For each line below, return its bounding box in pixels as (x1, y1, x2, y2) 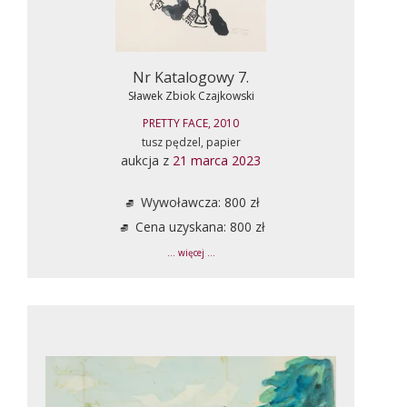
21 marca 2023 (173, 151, 261, 169)
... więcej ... (166, 246, 215, 259)
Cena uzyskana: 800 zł (131, 217, 265, 235)
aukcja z (121, 151, 173, 169)
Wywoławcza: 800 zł (136, 193, 260, 211)
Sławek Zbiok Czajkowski (127, 87, 254, 104)
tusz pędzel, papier (141, 134, 241, 150)
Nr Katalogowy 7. (133, 66, 249, 87)
